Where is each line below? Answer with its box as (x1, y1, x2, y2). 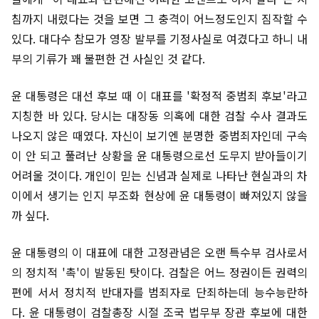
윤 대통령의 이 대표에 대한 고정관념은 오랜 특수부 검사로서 (11, 244, 308, 261)
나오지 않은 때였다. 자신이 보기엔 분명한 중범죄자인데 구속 (11, 127, 308, 144)
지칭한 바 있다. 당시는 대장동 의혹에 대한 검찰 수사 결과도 (11, 107, 308, 124)
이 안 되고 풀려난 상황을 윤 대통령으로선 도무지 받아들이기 (11, 147, 308, 164)
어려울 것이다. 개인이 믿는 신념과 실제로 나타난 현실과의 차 (11, 167, 308, 184)
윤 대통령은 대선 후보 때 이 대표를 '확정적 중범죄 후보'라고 (11, 87, 308, 104)
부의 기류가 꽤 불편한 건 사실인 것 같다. (11, 50, 205, 67)
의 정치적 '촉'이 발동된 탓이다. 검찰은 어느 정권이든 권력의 (11, 263, 308, 281)
